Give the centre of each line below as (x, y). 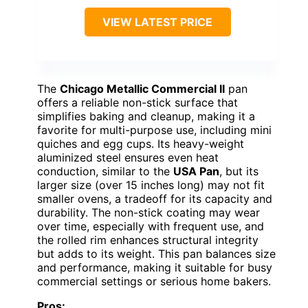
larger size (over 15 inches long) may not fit (151, 185)
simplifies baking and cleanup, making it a (146, 117)
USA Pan (196, 172)
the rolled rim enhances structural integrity (148, 240)
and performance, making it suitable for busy (155, 268)
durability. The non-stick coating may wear (148, 213)
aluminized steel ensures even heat (128, 158)
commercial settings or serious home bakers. (154, 282)
